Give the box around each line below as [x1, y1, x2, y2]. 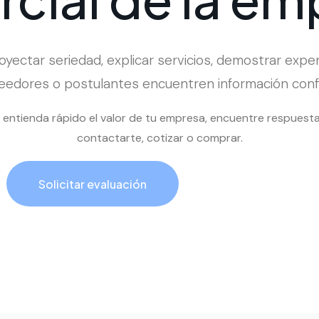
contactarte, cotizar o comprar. [76, 130, 243, 146]
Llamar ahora [211, 176, 281, 192]
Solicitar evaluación [38, 176, 147, 192]
